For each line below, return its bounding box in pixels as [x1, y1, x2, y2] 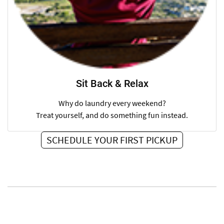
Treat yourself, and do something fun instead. [36, 110, 188, 120]
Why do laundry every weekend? [58, 98, 166, 108]
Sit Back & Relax [75, 77, 148, 90]
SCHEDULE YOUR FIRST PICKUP [46, 133, 177, 146]
